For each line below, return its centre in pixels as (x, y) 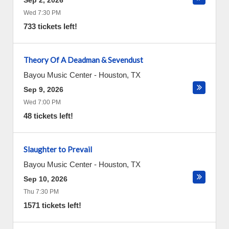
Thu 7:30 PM (41, 192)
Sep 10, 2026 (45, 179)
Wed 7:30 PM (42, 13)
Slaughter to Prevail (58, 149)
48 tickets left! (48, 116)
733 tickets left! (50, 26)
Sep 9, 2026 (43, 89)
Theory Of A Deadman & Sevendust (83, 60)
